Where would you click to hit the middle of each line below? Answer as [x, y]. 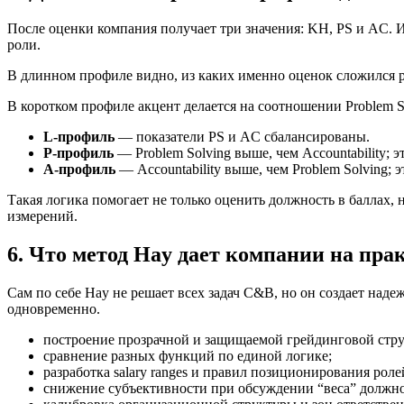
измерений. [42, 216]
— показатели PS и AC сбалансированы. [242, 136]
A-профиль [79, 169]
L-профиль [79, 136]
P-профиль [78, 152]
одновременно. [54, 308]
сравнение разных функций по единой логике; [188, 355]
